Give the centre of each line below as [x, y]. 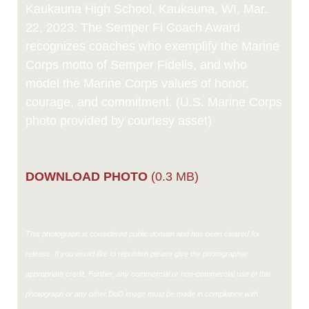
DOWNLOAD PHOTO [87, 177]
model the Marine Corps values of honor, [137, 84]
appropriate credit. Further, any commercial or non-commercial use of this [148, 274]
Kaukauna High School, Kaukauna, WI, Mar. [147, 9]
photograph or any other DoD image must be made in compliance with [142, 294]
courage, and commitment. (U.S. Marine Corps [154, 102]
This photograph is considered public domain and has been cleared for [143, 234]
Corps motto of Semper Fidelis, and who [136, 65]
